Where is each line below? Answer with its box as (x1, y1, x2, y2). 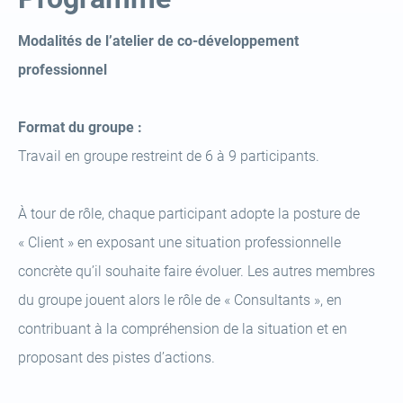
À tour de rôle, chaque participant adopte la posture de (18, 205, 360, 222)
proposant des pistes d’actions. (18, 349, 215, 366)
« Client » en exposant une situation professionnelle (18, 234, 341, 251)
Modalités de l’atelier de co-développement (18, 32, 299, 49)
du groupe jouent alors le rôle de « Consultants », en (18, 291, 342, 309)
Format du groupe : (18, 119, 142, 136)
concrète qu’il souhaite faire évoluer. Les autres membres (18, 263, 375, 280)
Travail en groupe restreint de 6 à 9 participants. (18, 148, 319, 165)
